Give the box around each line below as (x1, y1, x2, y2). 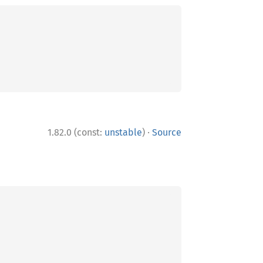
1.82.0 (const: (48, 127, 104, 138)
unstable (104, 127, 142, 138)
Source (152, 127, 181, 138)
